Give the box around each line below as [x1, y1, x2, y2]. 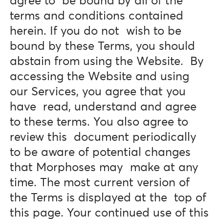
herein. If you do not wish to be [10, 25, 181, 37]
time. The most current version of [10, 177, 190, 189]
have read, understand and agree [10, 101, 197, 113]
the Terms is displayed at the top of [10, 192, 206, 204]
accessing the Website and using [10, 71, 189, 83]
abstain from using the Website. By [10, 56, 204, 67]
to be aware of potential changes [10, 147, 191, 158]
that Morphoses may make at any [10, 162, 198, 174]
